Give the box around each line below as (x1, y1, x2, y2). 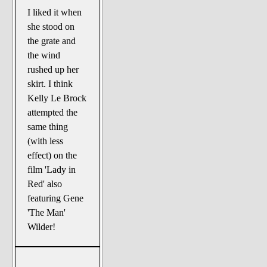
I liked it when (27, 7, 82, 17)
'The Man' (27, 207, 66, 218)
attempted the (27, 107, 78, 117)
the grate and (27, 35, 76, 46)
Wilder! (27, 221, 56, 232)
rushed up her (27, 64, 79, 74)
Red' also (27, 178, 63, 189)
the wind (27, 49, 61, 60)
